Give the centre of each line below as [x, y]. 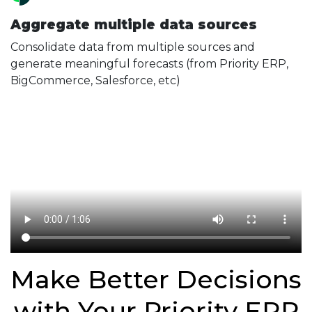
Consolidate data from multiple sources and [133, 47]
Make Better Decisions [156, 280]
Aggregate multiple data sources [134, 25]
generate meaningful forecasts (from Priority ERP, [149, 64]
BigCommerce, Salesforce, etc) [95, 80]
